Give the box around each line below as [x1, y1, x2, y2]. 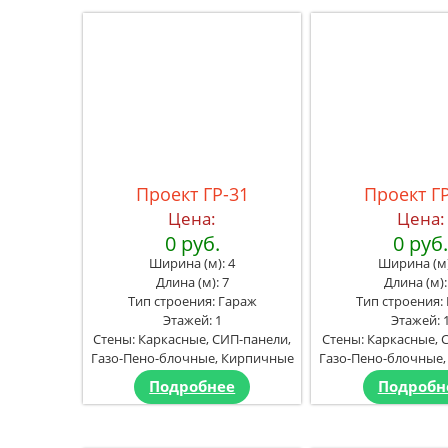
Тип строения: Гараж [127, 291, 257, 310]
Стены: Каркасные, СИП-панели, [93, 329, 292, 348]
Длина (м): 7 [155, 272, 229, 291]
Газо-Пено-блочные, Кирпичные [90, 348, 294, 367]
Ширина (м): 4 [149, 253, 236, 272]
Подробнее [149, 375, 236, 397]
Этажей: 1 [162, 310, 222, 329]
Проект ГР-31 [135, 181, 249, 206]
